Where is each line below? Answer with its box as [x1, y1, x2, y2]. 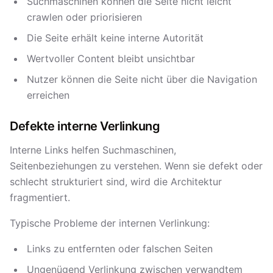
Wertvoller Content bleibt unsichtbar [27, 52, 195, 65]
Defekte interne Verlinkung [10, 119, 160, 133]
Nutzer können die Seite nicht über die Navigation [27, 73, 257, 85]
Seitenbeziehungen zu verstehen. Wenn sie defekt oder [10, 160, 263, 172]
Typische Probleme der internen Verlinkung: [10, 217, 210, 229]
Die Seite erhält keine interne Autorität [27, 32, 204, 44]
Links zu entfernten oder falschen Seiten [27, 243, 213, 255]
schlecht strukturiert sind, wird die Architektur [10, 175, 222, 188]
